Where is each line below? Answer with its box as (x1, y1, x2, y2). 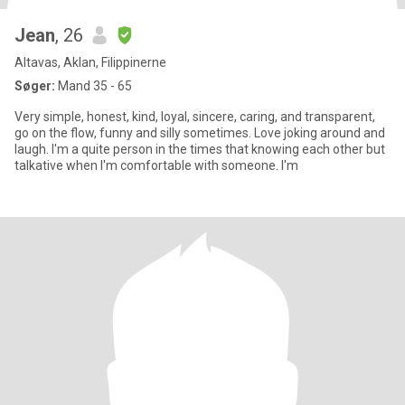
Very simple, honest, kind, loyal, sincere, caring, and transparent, (14, 109, 375, 124)
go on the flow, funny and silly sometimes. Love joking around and (14, 126, 254, 140)
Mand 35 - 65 (55, 79, 132, 93)
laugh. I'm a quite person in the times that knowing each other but (14, 142, 385, 156)
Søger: (14, 79, 55, 93)
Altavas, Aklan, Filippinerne (14, 55, 166, 70)
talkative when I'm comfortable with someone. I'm (14, 158, 298, 173)
